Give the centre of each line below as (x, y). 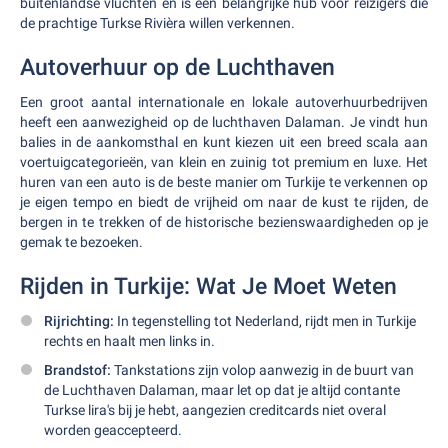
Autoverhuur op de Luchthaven (177, 67)
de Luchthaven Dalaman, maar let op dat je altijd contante (222, 390)
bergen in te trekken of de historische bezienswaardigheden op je (224, 222)
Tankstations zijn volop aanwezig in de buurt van (262, 370)
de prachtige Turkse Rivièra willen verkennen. (157, 23)
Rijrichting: (79, 321)
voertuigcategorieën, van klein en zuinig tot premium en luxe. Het (224, 162)
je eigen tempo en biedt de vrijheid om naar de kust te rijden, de (224, 202)
